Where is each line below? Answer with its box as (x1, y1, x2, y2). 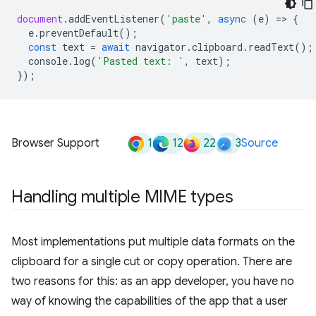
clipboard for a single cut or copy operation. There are (11, 255, 292, 269)
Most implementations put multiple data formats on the (11, 235, 295, 249)
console (28, 54, 68, 68)
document (17, 12, 63, 25)
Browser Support (11, 136, 99, 150)
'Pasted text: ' (97, 54, 184, 68)
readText (248, 40, 294, 54)
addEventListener (68, 12, 159, 25)
